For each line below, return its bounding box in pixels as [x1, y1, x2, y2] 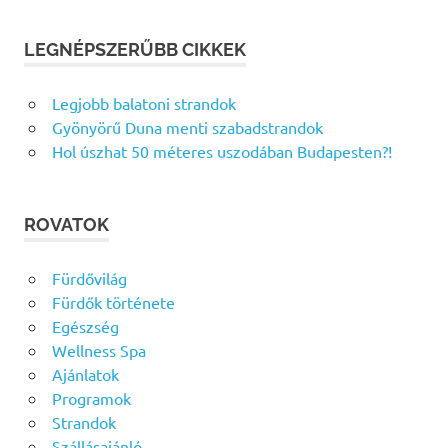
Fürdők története [51, 291, 175, 312]
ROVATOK [24, 213, 109, 235]
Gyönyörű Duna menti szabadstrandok [51, 116, 323, 137]
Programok [51, 387, 131, 408]
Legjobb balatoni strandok [51, 92, 236, 113]
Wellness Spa [51, 339, 146, 360]
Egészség [51, 315, 119, 336]
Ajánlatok [51, 363, 119, 384]
